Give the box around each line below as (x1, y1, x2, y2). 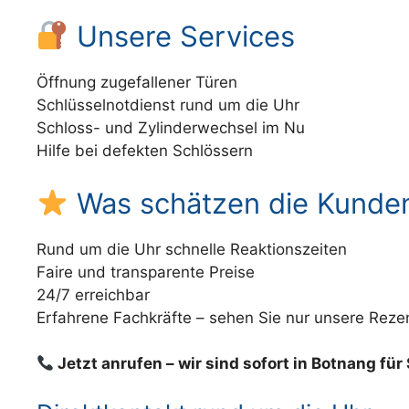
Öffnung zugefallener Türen (37, 73, 237, 92)
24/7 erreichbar (37, 285, 150, 304)
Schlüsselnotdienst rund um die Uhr (37, 96, 299, 115)
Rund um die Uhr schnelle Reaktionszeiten (37, 239, 347, 258)
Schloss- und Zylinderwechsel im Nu (37, 119, 305, 138)
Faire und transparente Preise (37, 262, 255, 281)
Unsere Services (68, 19, 296, 54)
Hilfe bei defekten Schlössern (37, 142, 253, 161)
